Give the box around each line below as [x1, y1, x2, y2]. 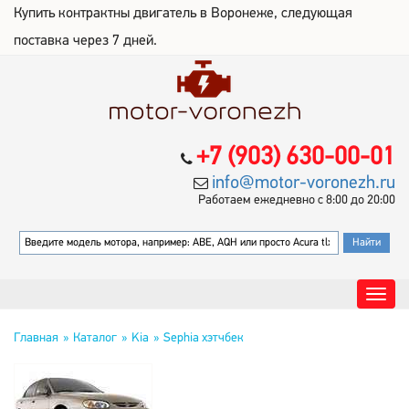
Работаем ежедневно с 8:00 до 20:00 [198, 194, 395, 207]
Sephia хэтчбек [163, 331, 244, 345]
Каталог [73, 331, 117, 345]
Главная [14, 331, 58, 345]
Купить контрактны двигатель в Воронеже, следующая [14, 6, 352, 21]
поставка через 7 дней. [14, 34, 157, 48]
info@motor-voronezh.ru [212, 174, 395, 193]
